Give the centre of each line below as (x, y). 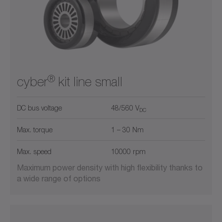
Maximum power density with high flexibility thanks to (110, 167)
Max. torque (35, 130)
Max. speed (34, 152)
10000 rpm (128, 152)
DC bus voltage (39, 108)
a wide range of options (59, 178)
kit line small (89, 82)
